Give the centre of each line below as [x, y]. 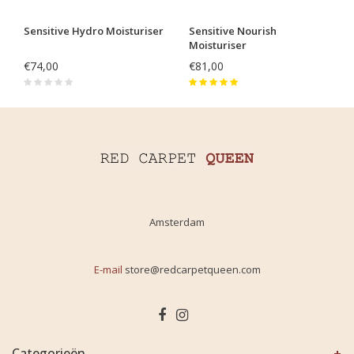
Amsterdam [177, 222]
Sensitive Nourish [233, 31]
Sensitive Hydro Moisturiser [94, 31]
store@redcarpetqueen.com [192, 270]
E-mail [108, 270]
